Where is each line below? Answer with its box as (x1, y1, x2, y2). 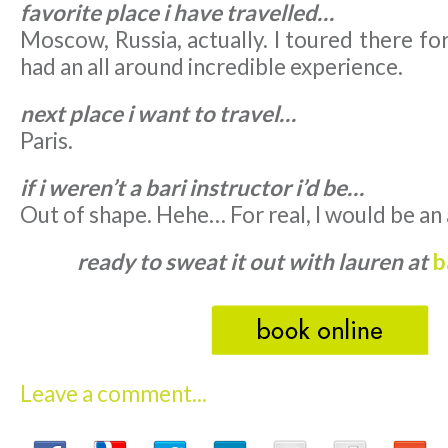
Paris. (20, 126, 73, 154)
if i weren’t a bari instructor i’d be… (20, 173, 364, 201)
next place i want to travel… (20, 99, 296, 127)
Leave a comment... (20, 379, 207, 407)
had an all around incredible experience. (20, 52, 403, 80)
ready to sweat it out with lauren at (77, 247, 433, 275)
